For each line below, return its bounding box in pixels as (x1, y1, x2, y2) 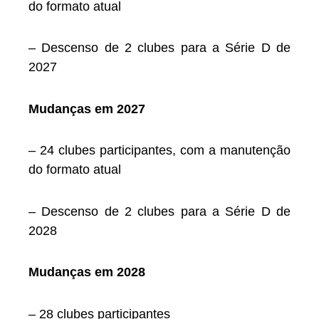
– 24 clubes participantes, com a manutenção (28, 143, 291, 158)
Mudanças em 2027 (28, 101, 145, 116)
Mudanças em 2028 (28, 265, 145, 280)
